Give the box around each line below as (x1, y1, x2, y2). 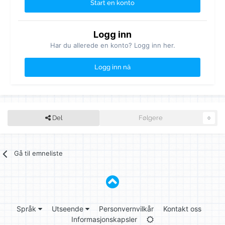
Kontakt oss (163, 204, 201, 213)
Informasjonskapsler (71, 215, 137, 224)
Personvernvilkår (98, 204, 154, 213)
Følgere (138, 114, 163, 122)
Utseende (51, 204, 85, 213)
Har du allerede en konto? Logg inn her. (50, 41, 175, 50)
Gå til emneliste (14, 149, 63, 158)
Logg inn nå (94, 63, 131, 71)
